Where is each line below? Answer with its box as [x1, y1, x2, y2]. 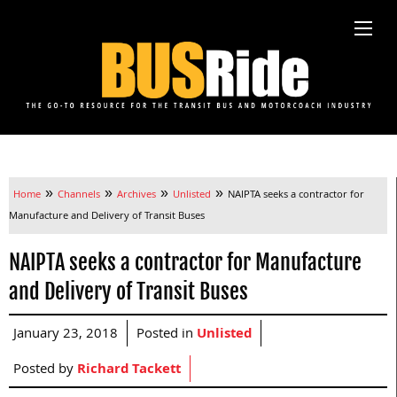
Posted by [13, 359, 77, 383]
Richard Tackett [77, 359, 181, 383]
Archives [117, 187, 156, 205]
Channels [58, 187, 100, 205]
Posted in [136, 323, 197, 347]
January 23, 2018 [13, 323, 118, 347]
